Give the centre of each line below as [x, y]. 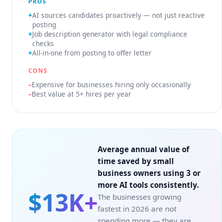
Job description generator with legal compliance [110, 34]
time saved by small [136, 161]
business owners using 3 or [149, 173]
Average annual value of [143, 149]
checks [43, 43]
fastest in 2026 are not [137, 209]
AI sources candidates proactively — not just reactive [118, 15]
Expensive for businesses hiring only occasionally [111, 84]
